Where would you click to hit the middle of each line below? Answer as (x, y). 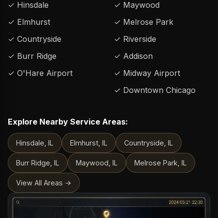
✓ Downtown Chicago (155, 90)
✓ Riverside (135, 39)
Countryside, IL (149, 143)
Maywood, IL (97, 163)
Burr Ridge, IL (38, 163)
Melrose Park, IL (161, 163)
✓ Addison (133, 56)
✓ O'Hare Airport (40, 73)
